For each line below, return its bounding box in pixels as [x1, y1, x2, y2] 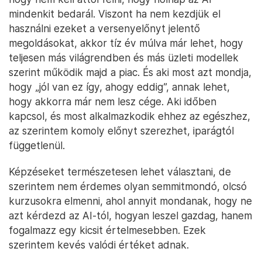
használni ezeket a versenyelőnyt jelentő [9, 22, 200, 35]
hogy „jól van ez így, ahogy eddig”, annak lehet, [9, 80, 230, 93]
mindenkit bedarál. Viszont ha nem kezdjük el [9, 7, 220, 20]
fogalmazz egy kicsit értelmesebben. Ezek [9, 223, 206, 236]
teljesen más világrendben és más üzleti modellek [9, 51, 239, 64]
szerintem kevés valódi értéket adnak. [9, 238, 189, 251]
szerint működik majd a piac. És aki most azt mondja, [9, 65, 251, 78]
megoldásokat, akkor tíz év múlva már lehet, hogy [9, 36, 243, 49]
